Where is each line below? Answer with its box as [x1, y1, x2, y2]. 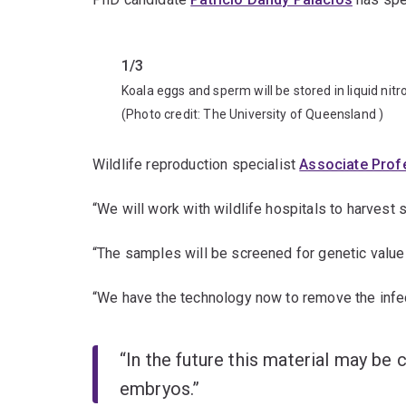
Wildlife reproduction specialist [92, 156, 300, 174]
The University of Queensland [203, 107, 376, 122]
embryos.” [120, 378, 200, 401]
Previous [150, 42, 208, 60]
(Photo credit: [121, 107, 204, 122]
